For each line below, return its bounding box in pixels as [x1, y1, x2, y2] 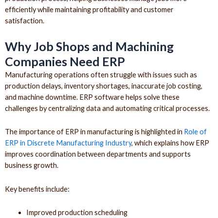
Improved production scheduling [26, 208, 127, 217]
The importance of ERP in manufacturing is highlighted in [5, 127, 184, 136]
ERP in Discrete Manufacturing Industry [5, 139, 131, 147]
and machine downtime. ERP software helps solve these [5, 92, 180, 101]
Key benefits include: [5, 184, 70, 193]
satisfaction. [5, 17, 44, 25]
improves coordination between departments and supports [5, 150, 191, 159]
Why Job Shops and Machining [5, 38, 174, 54]
